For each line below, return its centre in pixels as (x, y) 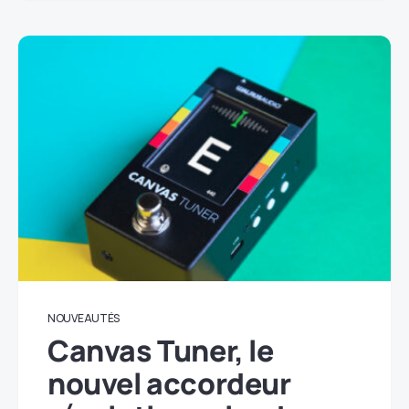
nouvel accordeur (169, 383)
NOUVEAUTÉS (84, 318)
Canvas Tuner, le (161, 350)
